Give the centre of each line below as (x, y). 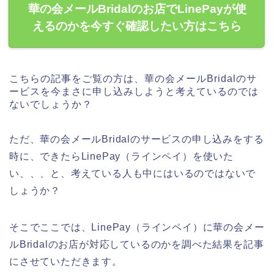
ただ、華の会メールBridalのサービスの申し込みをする (137, 139)
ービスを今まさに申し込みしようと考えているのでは (134, 92)
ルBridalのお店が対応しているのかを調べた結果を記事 (137, 245)
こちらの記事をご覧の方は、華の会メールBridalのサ (133, 79)
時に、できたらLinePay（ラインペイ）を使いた (121, 157)
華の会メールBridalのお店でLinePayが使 (137, 9)
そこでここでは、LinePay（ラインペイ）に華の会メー (137, 228)
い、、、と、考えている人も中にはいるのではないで (133, 174)
